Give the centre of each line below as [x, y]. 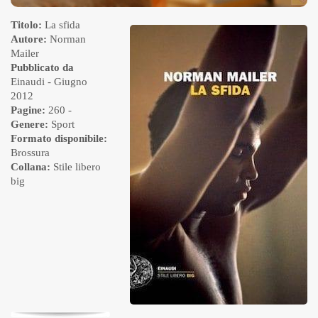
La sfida [61, 25]
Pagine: [28, 110]
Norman [68, 39]
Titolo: [26, 25]
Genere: [29, 125]
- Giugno [66, 82]
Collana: [31, 167]
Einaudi [28, 82]
